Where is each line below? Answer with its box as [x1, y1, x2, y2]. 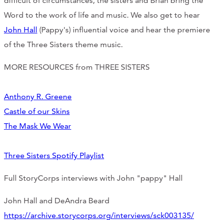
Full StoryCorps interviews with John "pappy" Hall [4, 173, 183, 183]
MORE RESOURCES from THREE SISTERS [4, 62, 150, 72]
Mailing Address [14, 82, 102, 97]
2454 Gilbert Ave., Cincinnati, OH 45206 [14, 111, 144, 121]
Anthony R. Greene [4, 92, 72, 102]
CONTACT [14, 8, 58, 18]
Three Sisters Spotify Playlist [4, 151, 104, 161]
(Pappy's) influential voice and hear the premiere [37, 25, 210, 35]
